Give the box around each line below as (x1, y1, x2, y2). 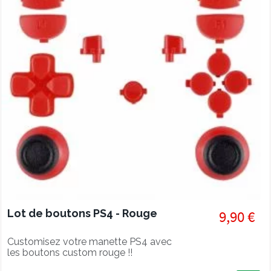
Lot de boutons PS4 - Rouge (7, 207, 157, 220)
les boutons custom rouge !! (7, 247, 132, 258)
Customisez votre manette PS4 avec (7, 236, 172, 247)
